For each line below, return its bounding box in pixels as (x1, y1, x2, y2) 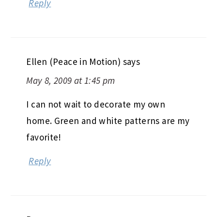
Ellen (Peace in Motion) (26, 36, 121, 48)
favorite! (26, 112, 62, 124)
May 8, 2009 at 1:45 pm (26, 55, 115, 67)
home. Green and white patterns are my (26, 95, 190, 108)
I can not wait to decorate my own (26, 79, 165, 91)
